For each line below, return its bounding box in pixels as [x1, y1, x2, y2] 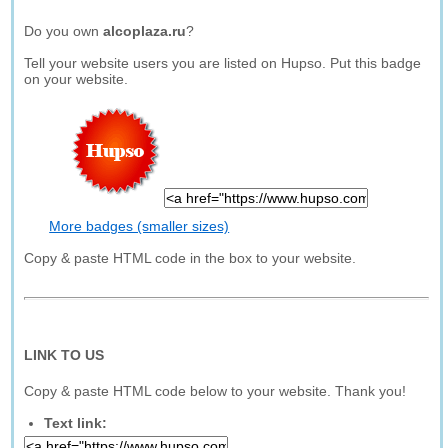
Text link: [44, 415, 108, 431]
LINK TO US [24, 347, 105, 363]
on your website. [24, 71, 129, 87]
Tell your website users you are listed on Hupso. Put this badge [24, 55, 422, 71]
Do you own [24, 23, 104, 39]
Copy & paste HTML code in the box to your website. [24, 250, 357, 266]
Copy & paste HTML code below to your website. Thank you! [24, 383, 407, 399]
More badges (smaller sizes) [49, 218, 230, 234]
